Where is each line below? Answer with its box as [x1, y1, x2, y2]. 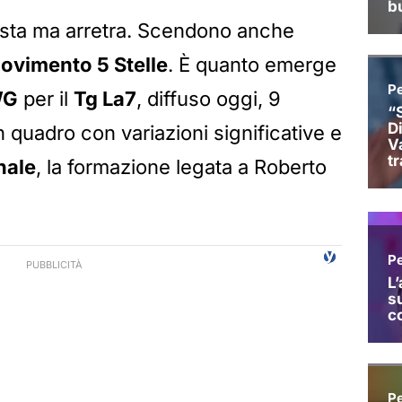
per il [18, 87, 74, 111]
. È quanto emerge [168, 53, 336, 77]
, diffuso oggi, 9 [136, 87, 281, 111]
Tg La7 [74, 87, 136, 111]
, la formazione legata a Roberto [36, 155, 327, 179]
